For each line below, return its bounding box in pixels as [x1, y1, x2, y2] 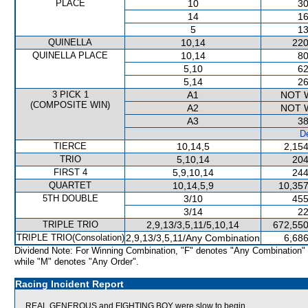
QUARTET [49, 180, 91, 190]
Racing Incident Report [15, 278, 124, 289]
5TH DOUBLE [42, 193, 98, 203]
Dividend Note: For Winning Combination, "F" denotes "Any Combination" [14, 245, 305, 256]
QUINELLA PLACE [32, 50, 108, 60]
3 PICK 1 [52, 89, 89, 100]
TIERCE [54, 141, 87, 151]
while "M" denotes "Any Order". [14, 256, 139, 267]
